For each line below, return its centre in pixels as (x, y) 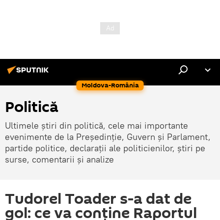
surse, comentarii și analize (59, 159)
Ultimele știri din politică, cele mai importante (96, 125)
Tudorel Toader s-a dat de (98, 199)
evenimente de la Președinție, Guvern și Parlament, (108, 137)
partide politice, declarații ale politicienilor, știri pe (105, 148)
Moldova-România (110, 85)
